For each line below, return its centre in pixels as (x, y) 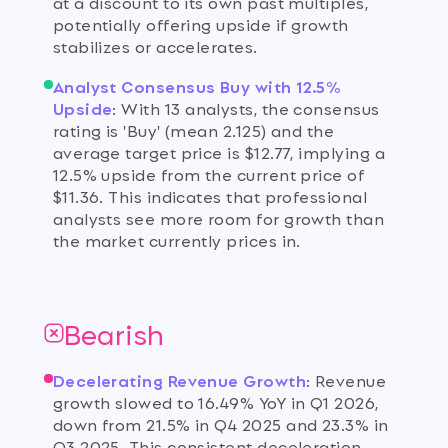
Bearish (114, 333)
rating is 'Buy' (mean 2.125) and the (193, 129)
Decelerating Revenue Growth (179, 380)
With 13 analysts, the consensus (250, 107)
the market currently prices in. (176, 239)
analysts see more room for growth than (218, 217)
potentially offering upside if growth (200, 23)
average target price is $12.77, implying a (218, 151)
